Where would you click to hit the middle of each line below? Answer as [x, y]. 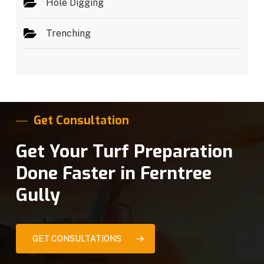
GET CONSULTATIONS [77, 239]
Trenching [69, 34]
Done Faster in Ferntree [114, 174]
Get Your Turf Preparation [125, 152]
